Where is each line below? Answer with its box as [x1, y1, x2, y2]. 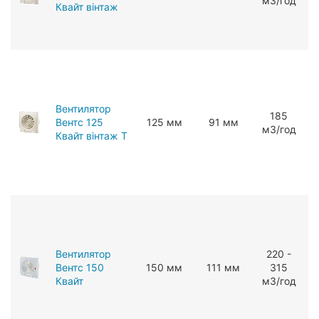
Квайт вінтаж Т [56, 129, 127, 142]
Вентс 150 [56, 261, 104, 273]
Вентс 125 [56, 115, 103, 128]
